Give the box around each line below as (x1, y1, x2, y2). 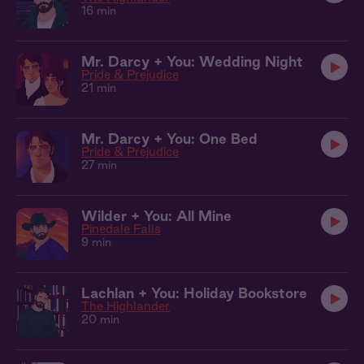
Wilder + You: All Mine (81, 208, 232, 223)
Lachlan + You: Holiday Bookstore (81, 285, 307, 301)
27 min (81, 158, 117, 171)
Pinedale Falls (81, 222, 161, 236)
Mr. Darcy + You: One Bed (81, 131, 258, 146)
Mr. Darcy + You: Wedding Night (81, 54, 303, 69)
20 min (81, 313, 119, 326)
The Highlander (81, 299, 170, 313)
